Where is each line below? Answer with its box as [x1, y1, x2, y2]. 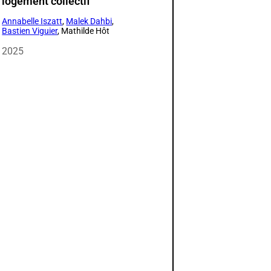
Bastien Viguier [2, 25, 58, 36]
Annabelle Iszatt [2, 16, 63, 26]
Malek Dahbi [66, 16, 113, 26]
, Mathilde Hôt [57, 25, 110, 36]
